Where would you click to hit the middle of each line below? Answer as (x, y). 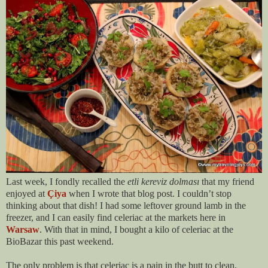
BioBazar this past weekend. (60, 241)
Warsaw (23, 229)
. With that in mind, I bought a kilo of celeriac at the (136, 229)
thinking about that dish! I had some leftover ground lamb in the (126, 205)
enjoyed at (27, 193)
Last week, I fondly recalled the (67, 181)
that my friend (227, 181)
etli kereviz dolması (163, 181)
